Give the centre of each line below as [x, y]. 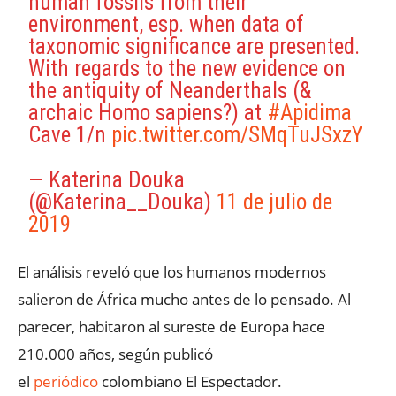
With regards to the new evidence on [187, 69]
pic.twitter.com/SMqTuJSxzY [238, 135]
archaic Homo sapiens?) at [148, 113]
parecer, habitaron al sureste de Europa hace [171, 327]
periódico [66, 381]
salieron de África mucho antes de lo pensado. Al [184, 299]
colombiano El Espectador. [190, 381]
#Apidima [310, 113]
